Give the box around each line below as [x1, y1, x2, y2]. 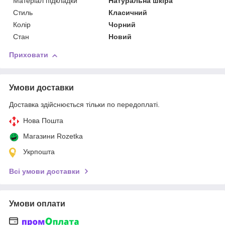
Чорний [108, 21, 136, 29]
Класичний [108, 9, 148, 17]
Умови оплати [9, 199, 65, 208]
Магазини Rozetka [23, 132, 83, 141]
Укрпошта [23, 148, 55, 156]
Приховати [9, 51, 48, 59]
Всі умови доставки [9, 167, 80, 176]
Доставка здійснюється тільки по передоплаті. [9, 100, 160, 109]
